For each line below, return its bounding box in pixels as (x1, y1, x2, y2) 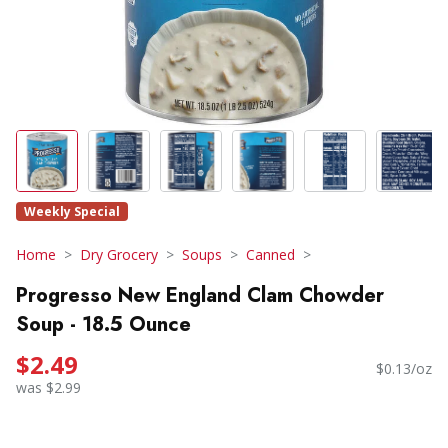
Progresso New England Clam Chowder (16, 280, 384, 310)
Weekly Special (24, 203, 120, 220)
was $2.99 (16, 378, 81, 398)
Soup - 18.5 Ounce (16, 309, 191, 339)
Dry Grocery (80, 245, 158, 264)
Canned (246, 245, 295, 264)
